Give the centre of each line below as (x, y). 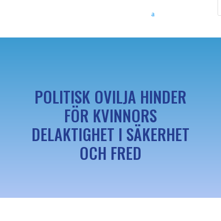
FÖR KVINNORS (110, 115)
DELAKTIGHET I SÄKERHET (110, 134)
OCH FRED (110, 153)
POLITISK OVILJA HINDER (110, 97)
